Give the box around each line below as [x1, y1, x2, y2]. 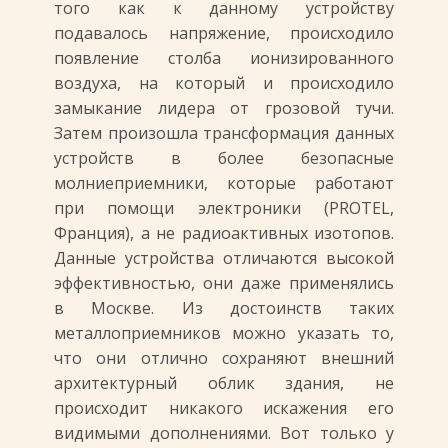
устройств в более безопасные [54, 147, 394, 169]
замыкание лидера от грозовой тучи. [54, 97, 394, 119]
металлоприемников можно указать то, [54, 322, 394, 344]
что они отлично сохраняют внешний [54, 347, 394, 369]
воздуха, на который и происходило [54, 72, 394, 94]
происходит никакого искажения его [54, 397, 394, 419]
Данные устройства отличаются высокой [54, 247, 394, 269]
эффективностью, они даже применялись [54, 272, 394, 294]
